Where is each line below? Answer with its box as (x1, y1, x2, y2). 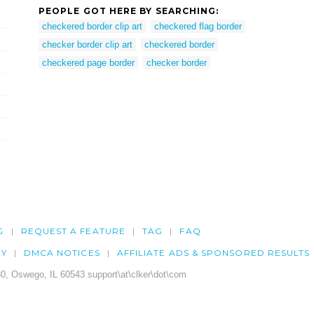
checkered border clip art (42, 20, 142, 32)
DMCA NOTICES (23, 247, 100, 259)
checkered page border (42, 57, 135, 68)
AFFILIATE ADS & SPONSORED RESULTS (116, 247, 310, 259)
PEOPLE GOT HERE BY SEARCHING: (39, 5, 219, 16)
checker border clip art (42, 39, 132, 50)
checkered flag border (154, 20, 242, 32)
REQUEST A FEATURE (20, 226, 125, 237)
